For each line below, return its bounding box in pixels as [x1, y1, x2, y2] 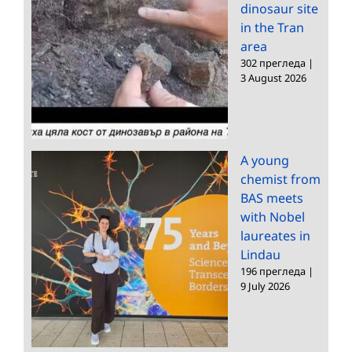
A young [240, 151, 289, 169]
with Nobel [240, 207, 305, 225]
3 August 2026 [240, 70, 306, 85]
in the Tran [240, 18, 304, 36]
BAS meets [240, 189, 303, 207]
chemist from [240, 170, 321, 188]
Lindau [240, 245, 280, 263]
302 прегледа [240, 55, 306, 70]
